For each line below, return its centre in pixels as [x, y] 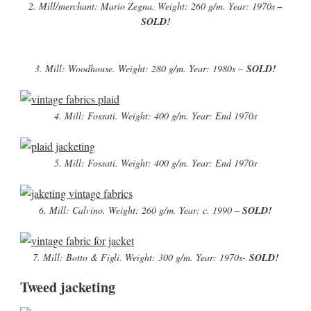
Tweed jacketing [67, 287]
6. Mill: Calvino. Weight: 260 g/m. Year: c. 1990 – [141, 210]
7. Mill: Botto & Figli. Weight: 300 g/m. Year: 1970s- [141, 257]
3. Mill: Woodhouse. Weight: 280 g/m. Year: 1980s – [141, 68]
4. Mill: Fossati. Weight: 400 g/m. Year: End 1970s [155, 116]
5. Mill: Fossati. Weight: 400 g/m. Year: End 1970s [155, 163]
